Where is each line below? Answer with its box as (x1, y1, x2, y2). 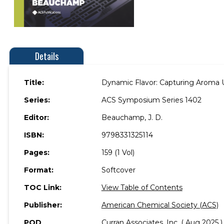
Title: (24, 77, 44, 87)
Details (34, 49, 58, 62)
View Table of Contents (101, 182, 182, 192)
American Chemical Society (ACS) (101, 200, 218, 209)
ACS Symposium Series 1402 (101, 95, 201, 104)
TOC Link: (24, 182, 61, 192)
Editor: (24, 112, 49, 122)
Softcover (101, 165, 135, 174)
